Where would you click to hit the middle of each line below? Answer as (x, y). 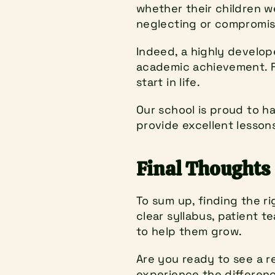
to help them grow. (189, 231)
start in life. (168, 82)
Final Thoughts (203, 169)
